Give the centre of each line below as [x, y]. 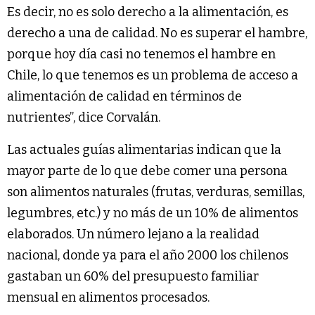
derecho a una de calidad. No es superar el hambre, [157, 33]
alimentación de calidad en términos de [124, 96]
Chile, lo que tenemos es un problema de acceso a [153, 75]
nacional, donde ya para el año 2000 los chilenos [148, 255]
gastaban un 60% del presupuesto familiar [133, 276]
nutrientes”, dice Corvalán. [84, 117]
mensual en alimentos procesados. [108, 297]
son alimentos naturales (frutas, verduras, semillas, [156, 192]
